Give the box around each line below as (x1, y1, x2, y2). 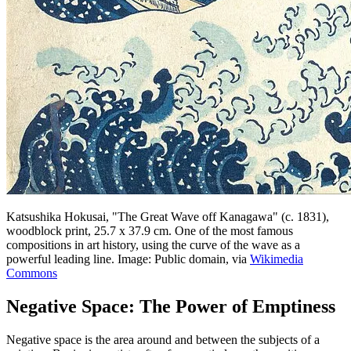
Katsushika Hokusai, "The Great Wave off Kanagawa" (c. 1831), (6, 210, 329, 224)
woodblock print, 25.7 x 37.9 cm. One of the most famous (6, 224, 293, 238)
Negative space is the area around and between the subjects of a (6, 333, 320, 347)
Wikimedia (250, 252, 303, 266)
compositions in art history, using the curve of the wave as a (6, 238, 300, 252)
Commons (6, 266, 57, 280)
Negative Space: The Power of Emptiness (6, 296, 335, 317)
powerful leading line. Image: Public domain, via (6, 252, 250, 266)
